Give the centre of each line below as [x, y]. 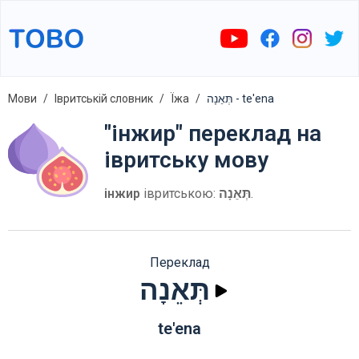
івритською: [179, 194]
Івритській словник [104, 99]
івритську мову [186, 160]
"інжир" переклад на [213, 133]
